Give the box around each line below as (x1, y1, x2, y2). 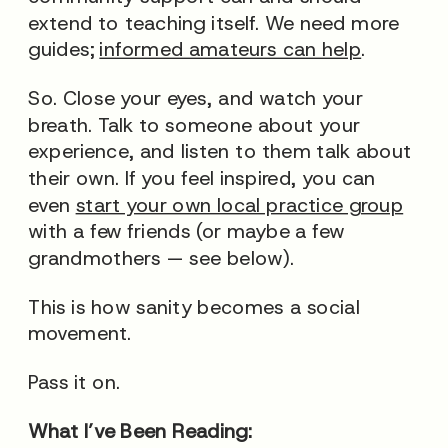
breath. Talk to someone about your (28, 111, 360, 137)
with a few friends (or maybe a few (28, 217, 345, 244)
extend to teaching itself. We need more (28, 9, 400, 35)
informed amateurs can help (99, 35, 362, 62)
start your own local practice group (75, 191, 404, 217)
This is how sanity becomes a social (28, 293, 360, 319)
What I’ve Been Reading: (28, 418, 253, 444)
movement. (28, 320, 132, 346)
